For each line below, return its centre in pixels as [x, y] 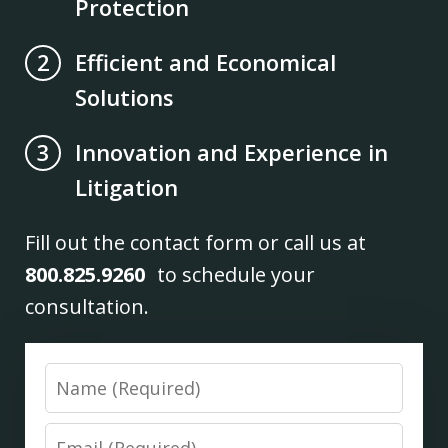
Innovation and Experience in [232, 151]
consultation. [87, 306]
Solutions [125, 96]
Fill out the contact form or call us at [196, 242]
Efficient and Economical [206, 61]
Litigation [127, 186]
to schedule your [230, 274]
